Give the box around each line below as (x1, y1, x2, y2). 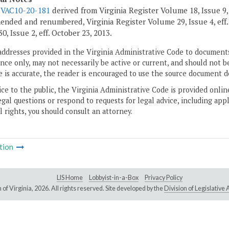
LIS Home (57, 174, 83, 182)
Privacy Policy (145, 174, 182, 182)
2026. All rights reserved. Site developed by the (34, 185, 164, 193)
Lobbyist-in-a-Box (89, 174, 139, 182)
